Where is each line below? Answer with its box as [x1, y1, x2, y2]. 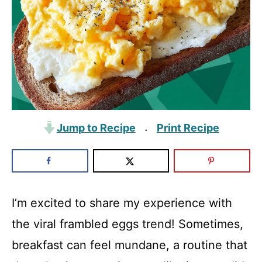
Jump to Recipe [56, 122, 136, 134]
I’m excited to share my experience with [12, 196, 232, 210]
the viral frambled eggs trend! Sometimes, [12, 217, 243, 231]
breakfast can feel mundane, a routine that [12, 238, 247, 252]
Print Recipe [156, 122, 219, 134]
